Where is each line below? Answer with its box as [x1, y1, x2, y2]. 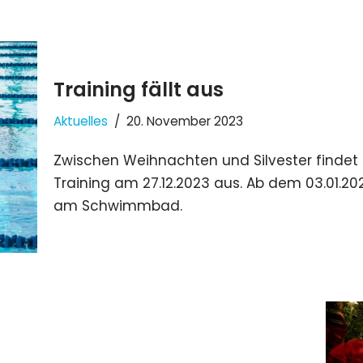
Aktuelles [53, 113, 108, 130]
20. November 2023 [126, 113, 243, 130]
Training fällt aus [53, 76, 224, 104]
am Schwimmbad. [53, 196, 182, 216]
